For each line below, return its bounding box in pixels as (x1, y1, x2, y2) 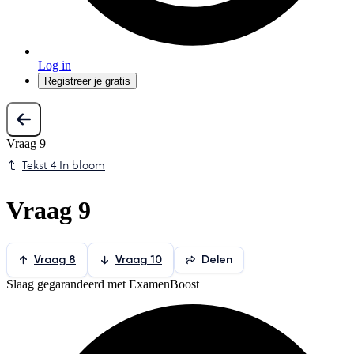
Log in (38, 58, 71, 72)
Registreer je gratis (44, 75, 130, 87)
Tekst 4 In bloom (22, 157, 105, 173)
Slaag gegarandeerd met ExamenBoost (6, 277, 199, 291)
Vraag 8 (34, 253, 76, 267)
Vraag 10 (115, 253, 162, 267)
